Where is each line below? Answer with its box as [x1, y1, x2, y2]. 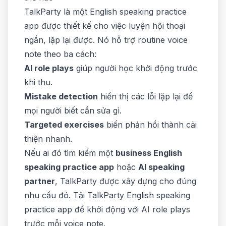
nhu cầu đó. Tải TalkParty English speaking [24, 190, 190, 200]
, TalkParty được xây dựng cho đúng [55, 176, 196, 186]
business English [116, 148, 182, 158]
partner [24, 176, 55, 186]
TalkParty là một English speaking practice [24, 7, 187, 17]
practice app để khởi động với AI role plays [24, 204, 190, 214]
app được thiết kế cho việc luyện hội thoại [24, 21, 185, 31]
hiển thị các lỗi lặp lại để [98, 91, 193, 101]
